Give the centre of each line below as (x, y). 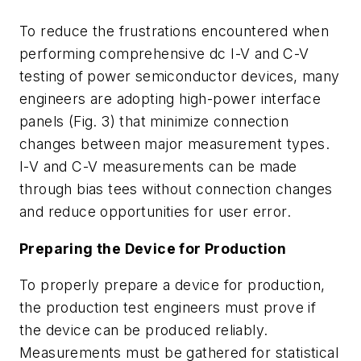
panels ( (47, 122)
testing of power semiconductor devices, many (180, 77)
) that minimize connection (199, 122)
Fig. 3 (92, 122)
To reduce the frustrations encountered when (174, 31)
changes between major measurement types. (174, 144)
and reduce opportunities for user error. (155, 212)
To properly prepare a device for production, (172, 285)
